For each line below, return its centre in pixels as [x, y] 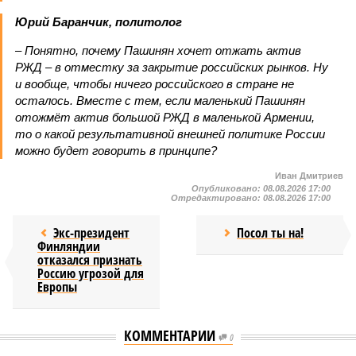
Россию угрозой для [91, 273]
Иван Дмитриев [309, 176]
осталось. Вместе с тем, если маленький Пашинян [160, 101]
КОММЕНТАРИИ [171, 335]
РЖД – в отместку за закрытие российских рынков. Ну [172, 67]
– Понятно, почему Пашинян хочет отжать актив [158, 50]
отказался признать [90, 260]
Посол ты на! [271, 233]
